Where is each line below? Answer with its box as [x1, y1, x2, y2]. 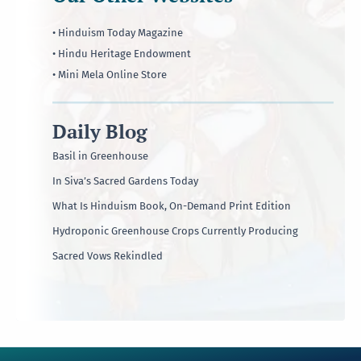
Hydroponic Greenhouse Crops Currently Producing [52, 224, 298, 237]
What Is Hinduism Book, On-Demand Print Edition [52, 199, 291, 212]
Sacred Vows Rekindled [52, 249, 163, 262]
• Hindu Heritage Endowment [52, 48, 191, 60]
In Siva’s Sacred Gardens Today [52, 174, 198, 187]
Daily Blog [52, 118, 147, 145]
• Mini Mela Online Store [52, 68, 167, 81]
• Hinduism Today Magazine [52, 27, 183, 39]
